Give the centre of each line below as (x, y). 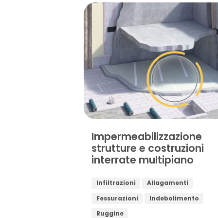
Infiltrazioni (116, 183)
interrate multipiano (143, 160)
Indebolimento (174, 198)
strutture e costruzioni (148, 148)
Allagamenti (167, 183)
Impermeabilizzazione (147, 136)
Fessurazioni (117, 198)
